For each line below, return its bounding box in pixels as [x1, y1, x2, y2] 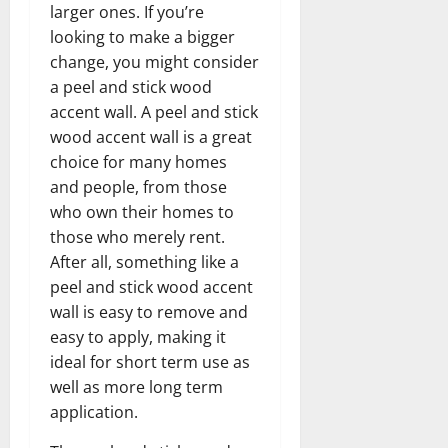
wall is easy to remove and [50, 300, 248, 323]
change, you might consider [50, 50, 259, 73]
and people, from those [50, 175, 227, 198]
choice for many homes [50, 150, 227, 173]
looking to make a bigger [50, 25, 235, 48]
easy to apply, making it [50, 325, 226, 348]
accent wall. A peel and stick [50, 100, 258, 123]
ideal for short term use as [50, 350, 250, 373]
